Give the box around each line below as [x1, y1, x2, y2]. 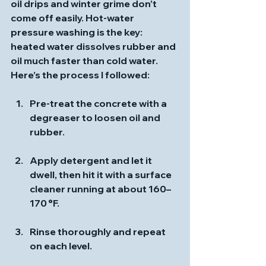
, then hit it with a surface [55, 169, 173, 180]
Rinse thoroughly [30, 226, 111, 237]
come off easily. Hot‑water [11, 12, 136, 24]
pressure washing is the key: [11, 26, 144, 38]
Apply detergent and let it [30, 154, 154, 166]
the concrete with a [74, 97, 169, 109]
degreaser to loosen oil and [30, 112, 162, 123]
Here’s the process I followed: [11, 69, 150, 81]
